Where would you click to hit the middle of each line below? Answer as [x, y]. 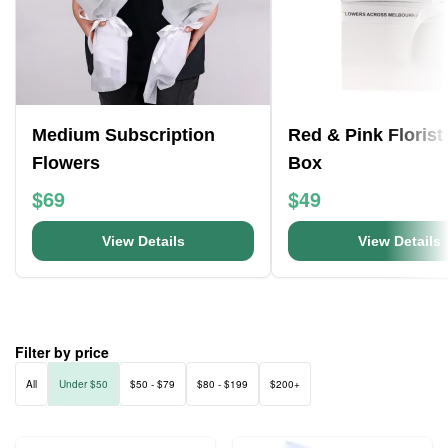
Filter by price [62, 352]
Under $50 [83, 384]
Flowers [66, 163]
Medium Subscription [123, 135]
